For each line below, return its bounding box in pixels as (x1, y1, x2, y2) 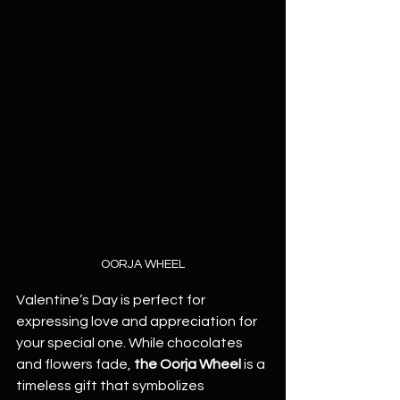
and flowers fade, (16, 357, 134, 371)
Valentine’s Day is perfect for (16, 293, 208, 307)
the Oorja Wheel (134, 357, 241, 371)
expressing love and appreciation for (16, 314, 260, 329)
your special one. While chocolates (16, 336, 246, 350)
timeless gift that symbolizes (16, 379, 207, 393)
